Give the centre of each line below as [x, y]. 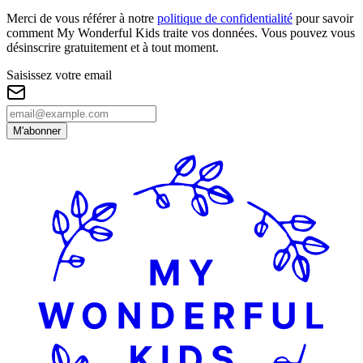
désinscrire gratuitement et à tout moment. [113, 47]
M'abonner [37, 130]
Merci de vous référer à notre [80, 18]
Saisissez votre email [59, 75]
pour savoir [325, 18]
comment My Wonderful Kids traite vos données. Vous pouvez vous [181, 32]
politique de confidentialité [225, 18]
